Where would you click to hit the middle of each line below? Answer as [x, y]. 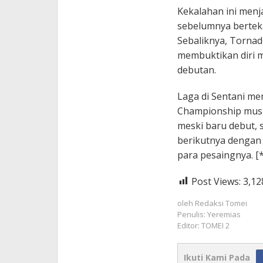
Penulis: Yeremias [209, 214]
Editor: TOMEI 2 [203, 225]
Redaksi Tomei [221, 203]
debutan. [196, 70]
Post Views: [216, 181]
